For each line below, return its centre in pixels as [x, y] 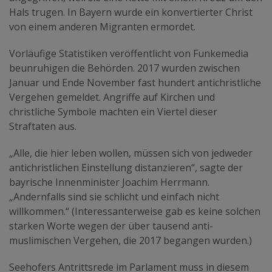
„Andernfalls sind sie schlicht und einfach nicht [114, 197]
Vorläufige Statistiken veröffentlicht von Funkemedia [129, 54]
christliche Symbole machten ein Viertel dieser [113, 112]
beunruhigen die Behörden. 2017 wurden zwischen [124, 68]
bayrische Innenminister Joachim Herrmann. [109, 182]
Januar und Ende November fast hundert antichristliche [135, 83]
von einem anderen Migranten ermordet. [102, 27]
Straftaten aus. [43, 127]
